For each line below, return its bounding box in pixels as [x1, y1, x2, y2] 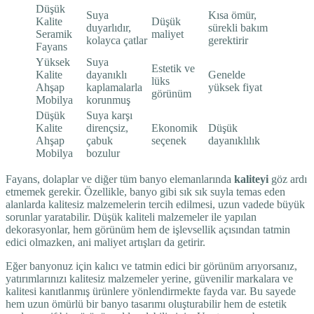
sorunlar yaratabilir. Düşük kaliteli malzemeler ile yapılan [6, 210, 257, 223]
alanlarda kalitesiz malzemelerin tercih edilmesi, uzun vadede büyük [6, 198, 305, 210]
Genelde [208, 68, 245, 81]
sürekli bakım [208, 21, 268, 34]
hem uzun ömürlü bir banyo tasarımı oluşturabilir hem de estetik [6, 297, 287, 310]
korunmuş [86, 93, 130, 106]
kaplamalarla [86, 81, 142, 93]
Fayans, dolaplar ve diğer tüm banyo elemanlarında [6, 172, 234, 185]
